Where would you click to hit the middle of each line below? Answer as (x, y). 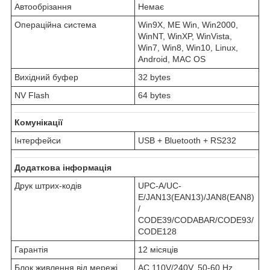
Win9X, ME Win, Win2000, (188, 25)
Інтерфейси (38, 141)
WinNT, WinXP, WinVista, (185, 36)
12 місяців (158, 250)
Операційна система (55, 25)
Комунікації (39, 123)
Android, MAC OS (172, 59)
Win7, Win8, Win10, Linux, (188, 48)
